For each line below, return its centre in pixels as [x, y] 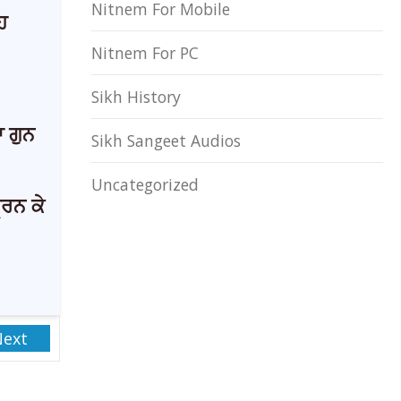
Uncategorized [145, 184]
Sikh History [136, 97]
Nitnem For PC [145, 53]
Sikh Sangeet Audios [166, 141]
